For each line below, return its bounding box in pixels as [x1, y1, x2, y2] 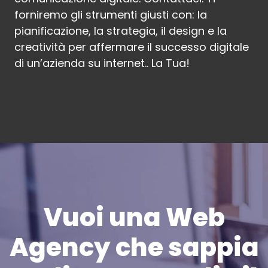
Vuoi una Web [43, 200, 225, 236]
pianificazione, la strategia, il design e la [14, 23, 227, 39]
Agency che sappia [9, 230, 259, 266]
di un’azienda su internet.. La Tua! [14, 56, 190, 71]
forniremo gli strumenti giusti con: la [14, 7, 208, 23]
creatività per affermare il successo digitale [14, 39, 249, 55]
